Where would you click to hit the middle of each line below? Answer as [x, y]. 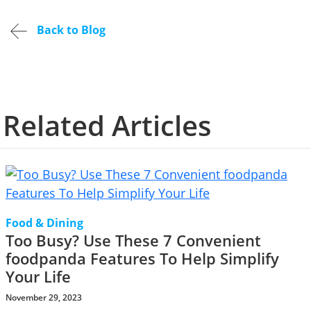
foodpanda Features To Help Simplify [142, 259]
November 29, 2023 [44, 297]
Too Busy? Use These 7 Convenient [133, 241]
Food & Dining [44, 223]
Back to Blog [70, 30]
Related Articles [107, 125]
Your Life [38, 277]
